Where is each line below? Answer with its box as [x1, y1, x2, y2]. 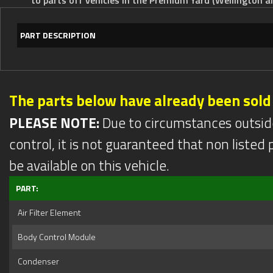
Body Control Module [14, 230, 96, 243]
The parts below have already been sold [9, 88, 271, 112]
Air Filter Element [14, 205, 81, 219]
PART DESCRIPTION [20, 28, 96, 41]
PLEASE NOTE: [9, 112, 99, 133]
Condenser [14, 254, 59, 268]
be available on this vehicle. [9, 154, 169, 176]
